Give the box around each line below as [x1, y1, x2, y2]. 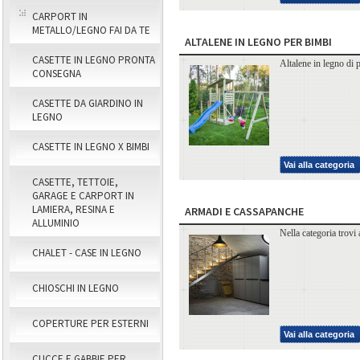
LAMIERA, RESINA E [32, 202, 115, 216]
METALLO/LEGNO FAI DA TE [32, 23, 150, 37]
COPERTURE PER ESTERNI [32, 317, 149, 330]
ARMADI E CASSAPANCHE [185, 203, 304, 219]
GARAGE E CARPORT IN [32, 189, 134, 202]
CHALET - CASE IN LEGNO [32, 246, 141, 260]
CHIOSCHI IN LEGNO [32, 281, 119, 295]
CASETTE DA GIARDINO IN [32, 96, 143, 110]
